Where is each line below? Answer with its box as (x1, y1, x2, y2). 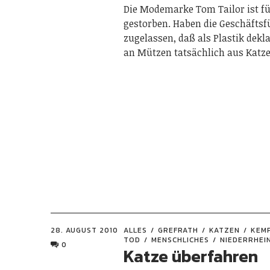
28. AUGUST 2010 (51, 224, 118, 236)
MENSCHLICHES (151, 234, 210, 245)
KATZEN (209, 224, 240, 236)
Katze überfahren (124, 243, 259, 269)
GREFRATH (158, 224, 199, 236)
